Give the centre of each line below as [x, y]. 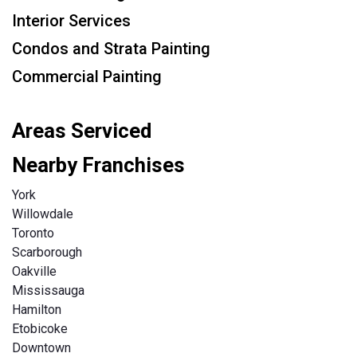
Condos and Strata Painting [111, 48]
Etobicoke [40, 329]
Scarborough [47, 253]
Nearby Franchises [98, 165]
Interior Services [71, 21]
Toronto [33, 233]
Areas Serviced [82, 130]
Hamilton [37, 310]
